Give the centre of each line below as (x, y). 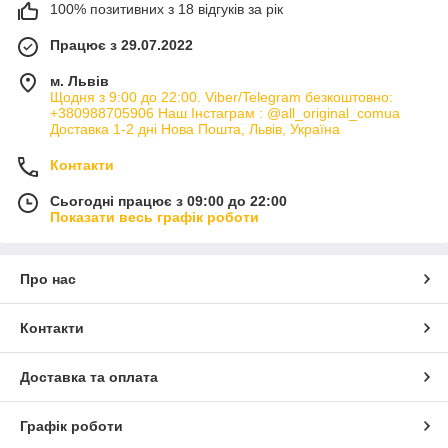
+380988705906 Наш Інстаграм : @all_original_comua (225, 113)
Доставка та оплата (89, 377)
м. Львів (79, 81)
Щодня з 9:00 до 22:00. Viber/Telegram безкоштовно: (221, 97)
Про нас (48, 279)
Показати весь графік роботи (154, 217)
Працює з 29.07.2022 (121, 45)
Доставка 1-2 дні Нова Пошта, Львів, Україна (195, 129)
